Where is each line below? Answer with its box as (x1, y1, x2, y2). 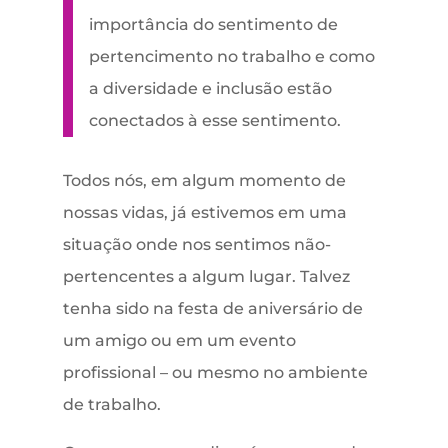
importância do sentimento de (88, 15, 338, 35)
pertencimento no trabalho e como (88, 47, 375, 67)
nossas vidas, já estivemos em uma (62, 203, 347, 223)
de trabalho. (62, 395, 161, 415)
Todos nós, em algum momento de (62, 171, 346, 191)
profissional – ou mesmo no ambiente (62, 363, 368, 383)
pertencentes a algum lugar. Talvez (62, 267, 350, 287)
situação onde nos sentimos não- (62, 235, 331, 255)
